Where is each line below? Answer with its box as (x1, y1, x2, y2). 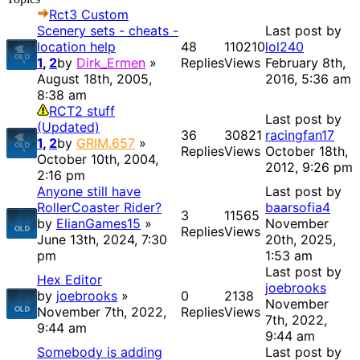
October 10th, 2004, (37, 151, 158, 168)
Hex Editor (37, 272, 102, 288)
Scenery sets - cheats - (37, 22, 178, 39)
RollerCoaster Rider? (37, 199, 162, 216)
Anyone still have (37, 183, 141, 200)
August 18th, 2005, (37, 71, 152, 88)
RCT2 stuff (49, 103, 115, 120)
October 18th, (265, 143, 348, 160)
